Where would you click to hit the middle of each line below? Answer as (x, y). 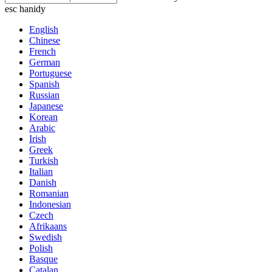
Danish (43, 182)
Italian (41, 171)
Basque (43, 259)
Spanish (44, 84)
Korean (43, 117)
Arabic (42, 127)
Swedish (46, 237)
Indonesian (50, 204)
